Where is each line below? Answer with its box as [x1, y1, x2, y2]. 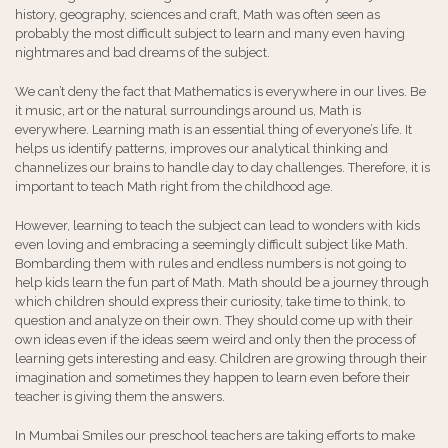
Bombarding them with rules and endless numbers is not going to [15, 256, 406, 271]
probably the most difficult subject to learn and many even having [15, 26, 405, 41]
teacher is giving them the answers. [15, 389, 225, 404]
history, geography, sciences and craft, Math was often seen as [15, 7, 380, 22]
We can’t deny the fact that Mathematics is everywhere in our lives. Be [15, 84, 426, 99]
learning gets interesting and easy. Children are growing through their [15, 351, 427, 366]
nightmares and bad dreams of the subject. [15, 45, 270, 60]
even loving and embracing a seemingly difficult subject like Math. [15, 237, 408, 252]
